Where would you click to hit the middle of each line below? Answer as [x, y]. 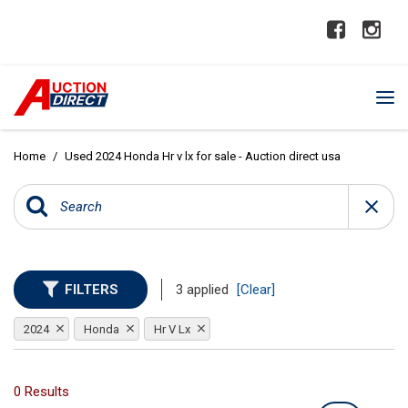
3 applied [204, 290]
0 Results [41, 392]
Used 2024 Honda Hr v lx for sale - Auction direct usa [203, 156]
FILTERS [92, 290]
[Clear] [256, 290]
